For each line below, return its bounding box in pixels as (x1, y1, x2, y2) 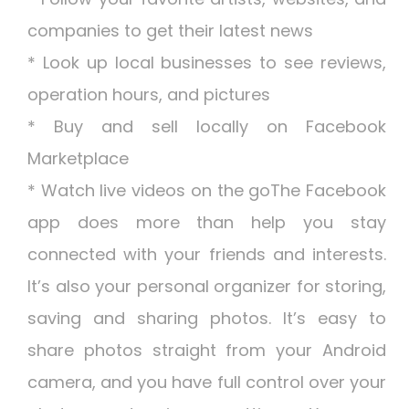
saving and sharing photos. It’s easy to (27, 307, 386, 330)
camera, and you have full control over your (27, 371, 386, 393)
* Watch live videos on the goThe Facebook (27, 179, 386, 202)
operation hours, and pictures (27, 83, 270, 106)
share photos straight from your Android (27, 339, 386, 362)
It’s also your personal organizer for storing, (27, 275, 386, 298)
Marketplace (27, 147, 129, 170)
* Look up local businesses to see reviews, (27, 51, 386, 74)
